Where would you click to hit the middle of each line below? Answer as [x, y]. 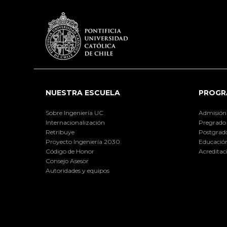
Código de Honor [70, 152]
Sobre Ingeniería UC [74, 113]
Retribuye [60, 132]
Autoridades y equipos [77, 171]
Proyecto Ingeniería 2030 [83, 142]
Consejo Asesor [67, 161]
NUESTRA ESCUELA [83, 92]
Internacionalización [75, 123]
